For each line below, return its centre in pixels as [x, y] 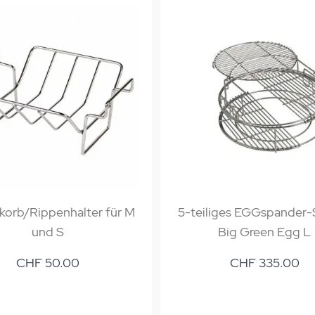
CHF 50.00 [48, 263]
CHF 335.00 [264, 263]
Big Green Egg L [264, 232]
